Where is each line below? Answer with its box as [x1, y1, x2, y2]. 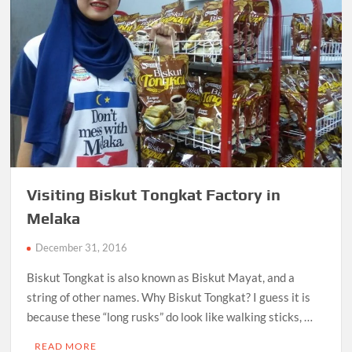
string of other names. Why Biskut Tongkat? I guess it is [27, 290, 311, 305]
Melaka [27, 209, 81, 228]
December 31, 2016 [35, 241, 128, 255]
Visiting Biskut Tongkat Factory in [27, 185, 281, 204]
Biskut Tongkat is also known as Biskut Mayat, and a [27, 270, 295, 285]
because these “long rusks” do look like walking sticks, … [27, 310, 313, 324]
